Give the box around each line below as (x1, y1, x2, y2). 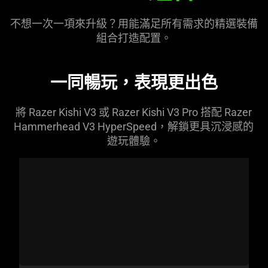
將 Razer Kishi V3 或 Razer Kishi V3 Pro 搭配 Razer (16, 106, 252, 119)
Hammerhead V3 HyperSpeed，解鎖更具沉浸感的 (14, 120, 254, 133)
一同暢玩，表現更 (50, 69, 184, 96)
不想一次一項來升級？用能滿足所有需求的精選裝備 (10, 17, 258, 31)
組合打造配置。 (96, 32, 172, 45)
